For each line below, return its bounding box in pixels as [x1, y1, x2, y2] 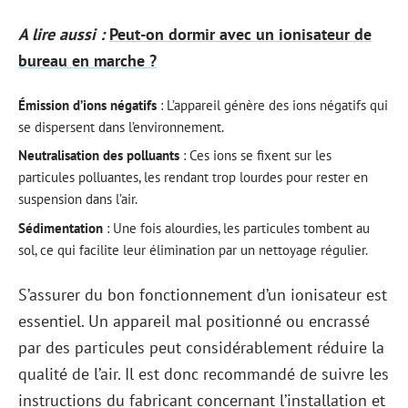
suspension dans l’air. [18, 190, 138, 208]
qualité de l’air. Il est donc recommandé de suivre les [18, 363, 389, 384]
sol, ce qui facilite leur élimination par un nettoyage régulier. [18, 240, 368, 259]
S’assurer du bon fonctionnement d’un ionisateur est [18, 284, 387, 305]
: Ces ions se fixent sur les [179, 147, 331, 164]
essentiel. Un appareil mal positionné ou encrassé [18, 311, 370, 331]
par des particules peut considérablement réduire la [18, 337, 384, 358]
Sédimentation [18, 219, 103, 237]
